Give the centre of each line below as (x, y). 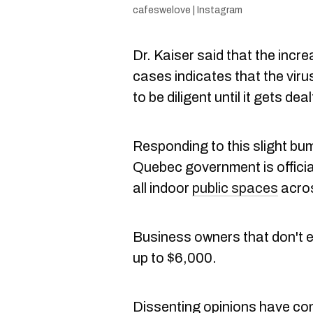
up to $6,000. (176, 258)
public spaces (235, 188)
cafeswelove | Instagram (188, 10)
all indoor (162, 188)
